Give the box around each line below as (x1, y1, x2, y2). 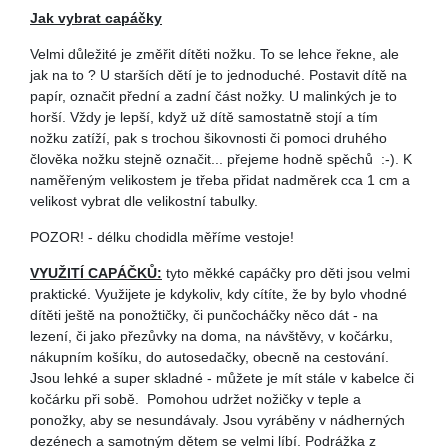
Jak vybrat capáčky (30, 10, 162, 26)
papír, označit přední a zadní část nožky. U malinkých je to (30, 88, 397, 104)
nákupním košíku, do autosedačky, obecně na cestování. (30, 349, 389, 365)
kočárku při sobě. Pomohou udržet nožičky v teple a (30, 391, 361, 407)
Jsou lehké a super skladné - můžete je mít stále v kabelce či (30, 370, 414, 386)
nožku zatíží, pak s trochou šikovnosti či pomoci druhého (30, 130, 387, 146)
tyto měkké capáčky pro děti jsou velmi (162, 265, 410, 281)
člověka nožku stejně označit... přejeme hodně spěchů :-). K (30, 151, 412, 167)
